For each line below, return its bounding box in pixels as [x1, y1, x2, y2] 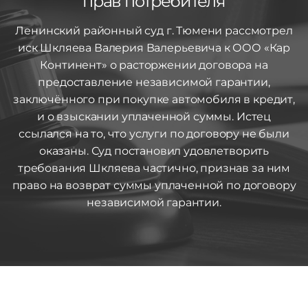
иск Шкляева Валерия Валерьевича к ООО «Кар [17, 41, 291, 54]
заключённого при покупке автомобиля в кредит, [13, 93, 295, 106]
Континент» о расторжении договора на [40, 58, 268, 71]
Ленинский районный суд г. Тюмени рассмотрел [15, 24, 293, 37]
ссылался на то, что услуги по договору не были [19, 127, 289, 140]
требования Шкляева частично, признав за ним [17, 162, 291, 175]
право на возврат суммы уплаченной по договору [12, 179, 296, 192]
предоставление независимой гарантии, [38, 76, 270, 89]
